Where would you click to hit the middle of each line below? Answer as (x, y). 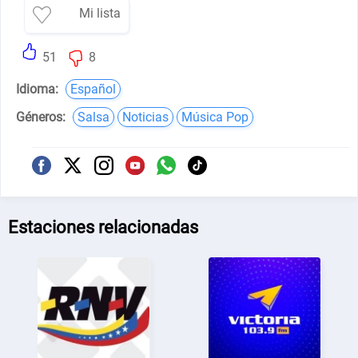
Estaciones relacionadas (103, 227)
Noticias (146, 117)
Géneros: (41, 117)
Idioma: (38, 89)
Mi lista (100, 13)
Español (93, 89)
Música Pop (215, 117)
